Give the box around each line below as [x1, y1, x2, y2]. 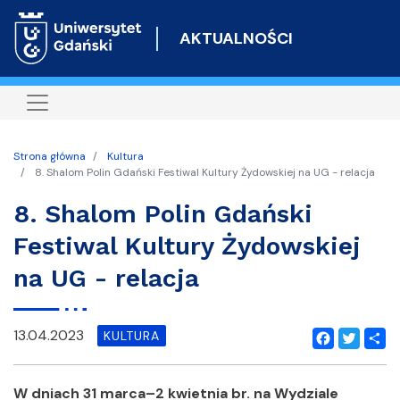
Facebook [312, 353, 377, 372]
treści [200, 47, 237, 65]
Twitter [338, 353, 386, 372]
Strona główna [13, 149, 86, 163]
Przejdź [200, 3, 245, 21]
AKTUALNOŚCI [179, 27, 293, 49]
